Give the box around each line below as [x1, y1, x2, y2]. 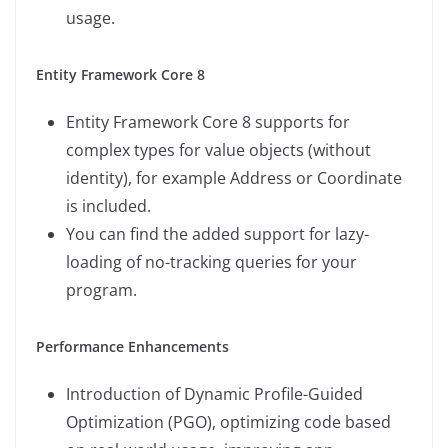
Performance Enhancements [36, 337, 229, 357]
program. [66, 279, 137, 302]
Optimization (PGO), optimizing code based [66, 411, 391, 434]
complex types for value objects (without [66, 139, 371, 162]
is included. [66, 195, 151, 218]
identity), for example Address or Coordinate [66, 167, 402, 190]
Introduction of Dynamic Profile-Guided [66, 383, 363, 406]
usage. [66, 7, 115, 30]
